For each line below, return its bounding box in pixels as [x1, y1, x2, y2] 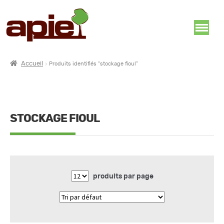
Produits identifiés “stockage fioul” [49, 61, 138, 66]
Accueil [21, 60, 43, 67]
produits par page [92, 173, 153, 180]
